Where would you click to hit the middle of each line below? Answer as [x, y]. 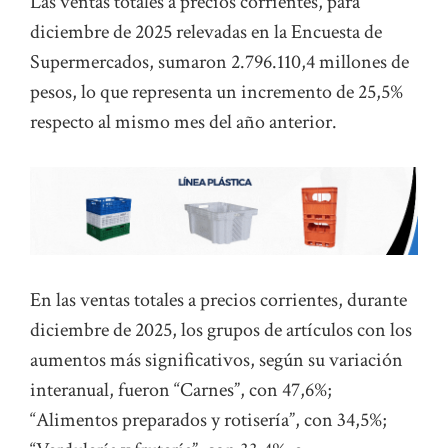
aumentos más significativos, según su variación [216, 359]
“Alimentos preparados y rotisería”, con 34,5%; [208, 419]
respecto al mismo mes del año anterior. [183, 122]
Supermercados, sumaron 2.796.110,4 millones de [219, 62]
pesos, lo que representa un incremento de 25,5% [216, 92]
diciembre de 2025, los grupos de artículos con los [221, 329]
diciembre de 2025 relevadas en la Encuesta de [206, 32]
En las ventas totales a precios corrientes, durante [218, 299]
